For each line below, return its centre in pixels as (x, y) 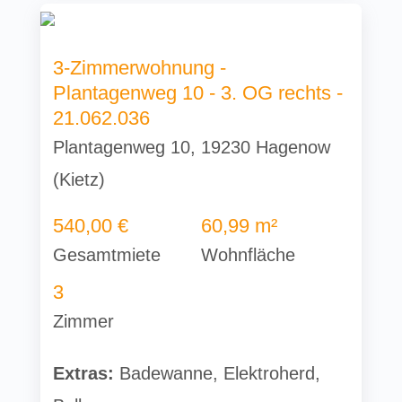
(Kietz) (79, 180)
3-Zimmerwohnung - (140, 68)
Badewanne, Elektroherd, (218, 374)
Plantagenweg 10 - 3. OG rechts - (198, 93)
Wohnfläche (248, 255)
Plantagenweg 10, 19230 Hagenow (192, 148)
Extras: (84, 374)
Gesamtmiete (107, 255)
